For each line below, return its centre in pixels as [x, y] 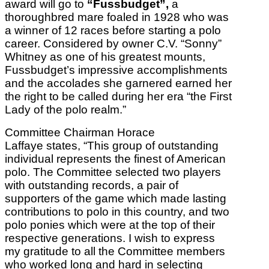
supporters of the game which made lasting [116, 199]
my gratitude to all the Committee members [115, 252]
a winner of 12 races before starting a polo [113, 31]
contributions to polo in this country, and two [117, 212]
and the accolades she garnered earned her [118, 83]
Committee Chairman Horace [80, 133]
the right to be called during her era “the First [118, 97]
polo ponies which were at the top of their [110, 225]
